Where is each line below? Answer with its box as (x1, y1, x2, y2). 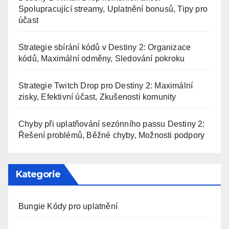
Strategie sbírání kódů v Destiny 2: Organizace (18, 43, 191, 52)
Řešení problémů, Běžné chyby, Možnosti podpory (18, 131, 205, 140)
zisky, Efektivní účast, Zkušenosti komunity (18, 93, 176, 102)
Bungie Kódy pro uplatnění (18, 201, 118, 211)
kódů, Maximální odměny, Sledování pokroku (18, 54, 185, 63)
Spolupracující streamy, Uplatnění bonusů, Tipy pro (18, 5, 208, 14)
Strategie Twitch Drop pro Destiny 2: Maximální (18, 81, 193, 90)
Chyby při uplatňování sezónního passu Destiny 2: (18, 120, 205, 129)
